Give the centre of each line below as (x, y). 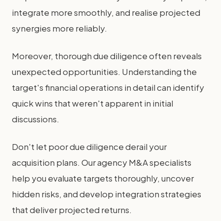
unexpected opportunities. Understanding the (104, 71)
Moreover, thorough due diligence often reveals (107, 55)
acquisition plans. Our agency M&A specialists (102, 162)
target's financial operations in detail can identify (108, 87)
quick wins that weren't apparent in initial (92, 103)
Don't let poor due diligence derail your (89, 146)
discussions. (36, 119)
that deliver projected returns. (73, 209)
